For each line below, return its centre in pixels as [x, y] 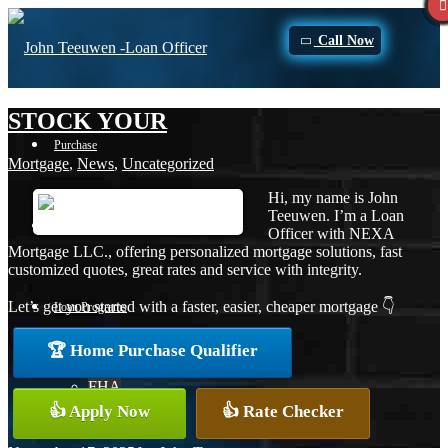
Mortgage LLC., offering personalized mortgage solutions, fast [205, 251]
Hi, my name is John [333, 197]
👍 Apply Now [99, 411]
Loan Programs [90, 307]
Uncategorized [168, 163]
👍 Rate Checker [283, 411]
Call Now [343, 40]
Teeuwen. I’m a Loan [336, 215]
